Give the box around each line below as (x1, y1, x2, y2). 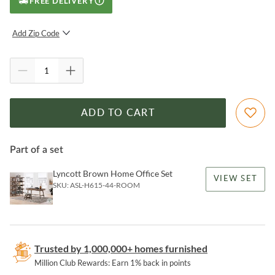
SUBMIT (94, 53, 131, 63)
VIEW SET (214, 175, 257, 184)
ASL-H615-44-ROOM (70, 180, 140, 190)
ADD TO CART (81, 108, 155, 118)
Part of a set (10, 145, 63, 155)
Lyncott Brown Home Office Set (53, 168, 172, 179)
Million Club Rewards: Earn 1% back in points (34, 258, 191, 268)
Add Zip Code (12, 28, 60, 39)
